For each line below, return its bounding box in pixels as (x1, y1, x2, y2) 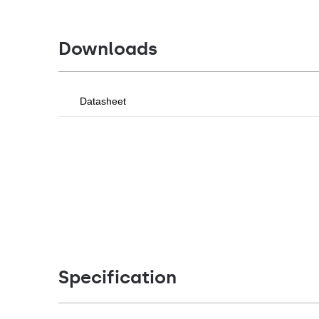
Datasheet (80, 95, 126, 107)
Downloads (58, 38, 157, 60)
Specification (58, 266, 177, 288)
